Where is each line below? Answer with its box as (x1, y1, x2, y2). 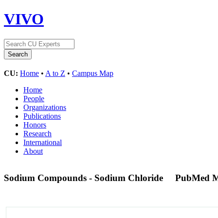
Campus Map (72, 69, 113, 77)
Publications (23, 111, 61, 120)
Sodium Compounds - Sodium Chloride (4, 172, 165, 183)
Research (23, 129, 52, 138)
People (23, 94, 44, 103)
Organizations (23, 103, 66, 111)
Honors (23, 120, 46, 129)
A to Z (45, 69, 65, 77)
